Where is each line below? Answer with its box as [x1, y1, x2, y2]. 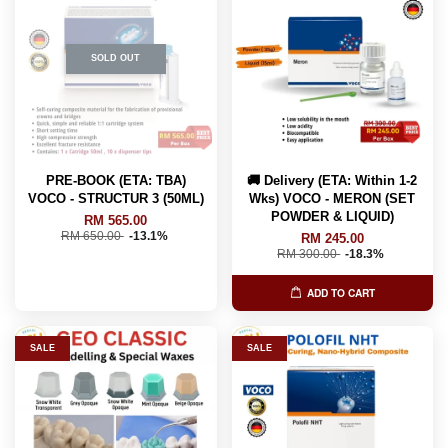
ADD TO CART [306, 285, 375, 300]
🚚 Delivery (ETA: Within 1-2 [247, 172, 418, 188]
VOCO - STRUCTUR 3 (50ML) [27, 190, 204, 206]
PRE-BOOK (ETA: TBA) [45, 172, 186, 188]
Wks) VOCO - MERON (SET [249, 190, 416, 206]
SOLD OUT [91, 53, 141, 64]
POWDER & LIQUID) [270, 208, 394, 224]
